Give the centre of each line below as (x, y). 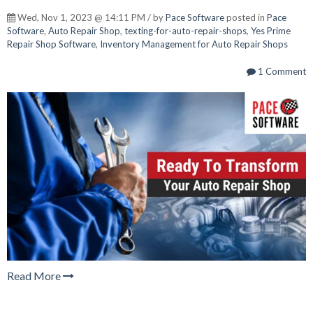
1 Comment (281, 72)
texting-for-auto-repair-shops (185, 31)
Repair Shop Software (51, 44)
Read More (35, 275)
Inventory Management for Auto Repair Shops (194, 44)
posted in (246, 18)
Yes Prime (271, 31)
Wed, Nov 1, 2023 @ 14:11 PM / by (90, 18)
